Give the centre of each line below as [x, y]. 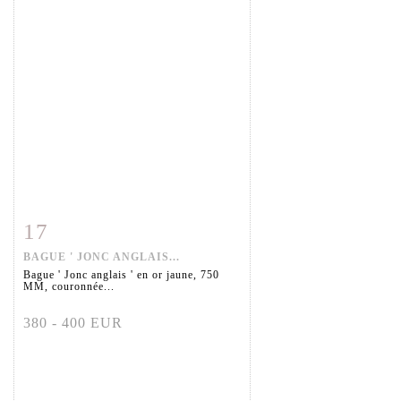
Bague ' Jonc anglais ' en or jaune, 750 [121, 275]
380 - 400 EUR [73, 323]
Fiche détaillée [80, 228]
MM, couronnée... [69, 287]
